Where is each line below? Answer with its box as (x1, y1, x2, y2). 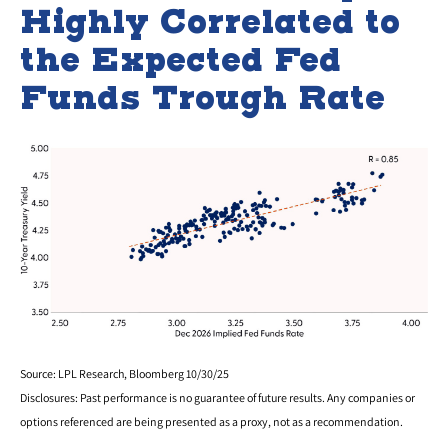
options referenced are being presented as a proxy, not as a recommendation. (20, 414, 403, 430)
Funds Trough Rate (20, 77, 385, 118)
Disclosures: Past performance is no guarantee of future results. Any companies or (20, 390, 415, 406)
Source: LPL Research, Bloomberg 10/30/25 (20, 366, 229, 382)
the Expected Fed (20, 39, 341, 80)
